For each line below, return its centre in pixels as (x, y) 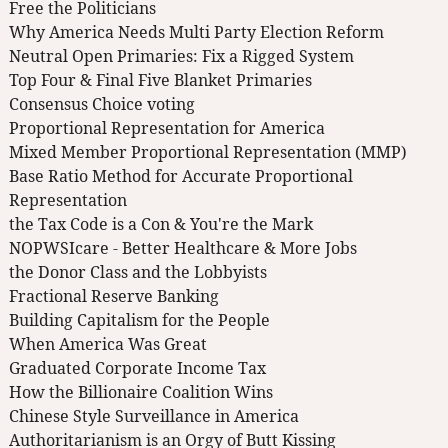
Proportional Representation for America (167, 128)
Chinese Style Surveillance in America (154, 416)
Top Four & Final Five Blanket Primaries (160, 80)
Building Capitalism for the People (139, 320)
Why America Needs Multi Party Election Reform (196, 32)
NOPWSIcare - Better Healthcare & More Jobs (183, 248)
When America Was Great (108, 344)
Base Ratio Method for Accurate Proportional (181, 176)
